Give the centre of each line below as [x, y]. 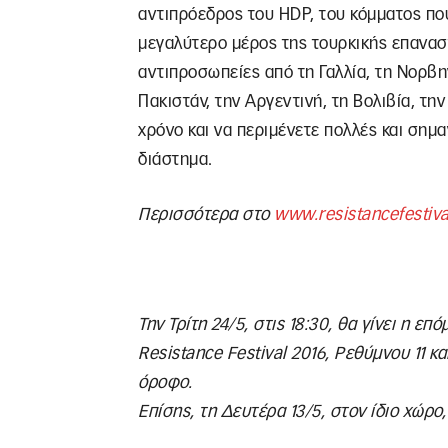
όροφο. [165, 383]
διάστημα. [175, 160]
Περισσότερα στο [206, 215]
